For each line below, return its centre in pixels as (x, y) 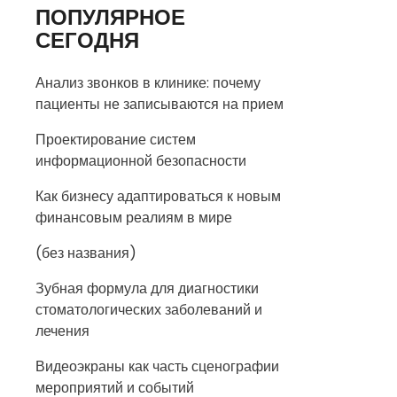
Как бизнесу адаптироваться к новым (158, 196)
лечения (62, 331)
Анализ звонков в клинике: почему (148, 83)
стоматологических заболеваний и (149, 310)
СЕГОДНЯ (87, 40)
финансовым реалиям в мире (134, 218)
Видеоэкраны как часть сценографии (157, 366)
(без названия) (86, 253)
